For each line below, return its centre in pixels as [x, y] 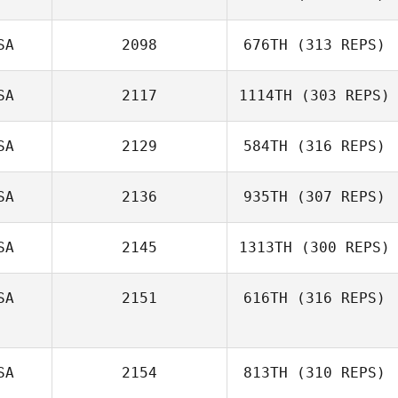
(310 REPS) [337, 373]
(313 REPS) [337, 45]
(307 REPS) [337, 197]
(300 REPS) [341, 247]
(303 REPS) [341, 96]
